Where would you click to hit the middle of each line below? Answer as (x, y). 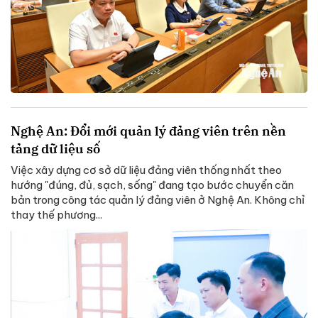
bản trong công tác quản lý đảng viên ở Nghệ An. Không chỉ (158, 200)
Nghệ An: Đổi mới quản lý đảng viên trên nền (148, 131)
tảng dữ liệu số (55, 149)
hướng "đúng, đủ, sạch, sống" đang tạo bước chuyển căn (152, 185)
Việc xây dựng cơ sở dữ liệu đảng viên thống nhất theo (146, 170)
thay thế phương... (56, 215)
